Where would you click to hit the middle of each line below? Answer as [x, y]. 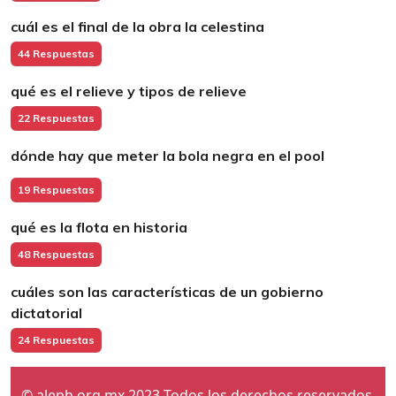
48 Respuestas [56, 254]
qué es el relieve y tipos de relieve [129, 91]
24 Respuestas [56, 340]
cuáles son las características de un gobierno [167, 292]
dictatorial [46, 313]
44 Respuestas [56, 53]
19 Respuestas [56, 190]
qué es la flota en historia [99, 227]
